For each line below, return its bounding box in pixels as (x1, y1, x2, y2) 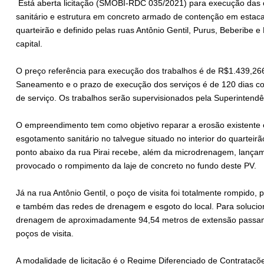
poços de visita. (16, 229, 76, 239)
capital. (16, 39, 45, 49)
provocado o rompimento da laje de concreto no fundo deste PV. (16, 161, 259, 171)
